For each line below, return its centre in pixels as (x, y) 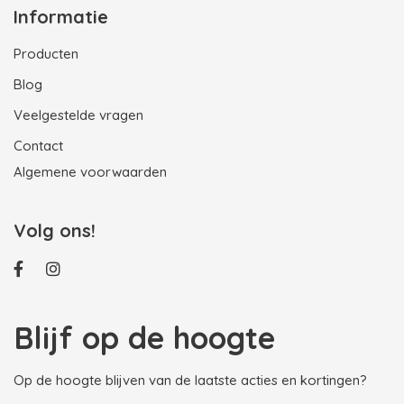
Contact (38, 146)
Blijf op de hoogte (144, 338)
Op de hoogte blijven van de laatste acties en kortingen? (190, 381)
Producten (46, 54)
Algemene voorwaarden (90, 172)
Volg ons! (55, 231)
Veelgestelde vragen (78, 115)
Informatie (61, 17)
